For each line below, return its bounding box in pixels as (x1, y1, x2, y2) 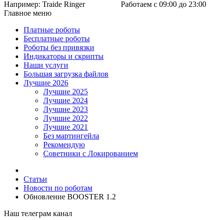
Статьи (24, 175, 47, 183)
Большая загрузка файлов (24, 70, 109, 78)
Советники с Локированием (43, 149, 138, 158)
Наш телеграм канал (4, 209, 72, 218)
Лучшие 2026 (24, 79, 68, 87)
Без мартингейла (43, 132, 99, 140)
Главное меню (4, 9, 52, 17)
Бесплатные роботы (24, 34, 90, 43)
